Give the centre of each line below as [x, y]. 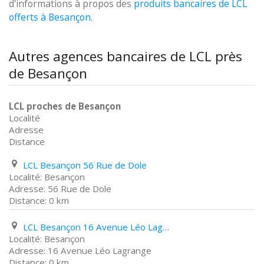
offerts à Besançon [50, 17]
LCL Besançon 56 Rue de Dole [85, 165]
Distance [27, 141]
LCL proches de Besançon [65, 106]
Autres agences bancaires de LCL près [126, 56]
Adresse [26, 130]
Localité [24, 118]
